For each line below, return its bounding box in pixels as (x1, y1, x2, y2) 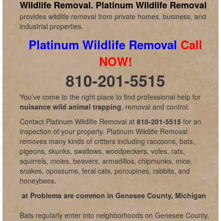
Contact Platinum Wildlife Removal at (20, 116, 137, 126)
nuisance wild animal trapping (20, 102, 121, 111)
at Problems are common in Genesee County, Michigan (22, 190, 206, 200)
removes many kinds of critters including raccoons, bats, (20, 136, 195, 146)
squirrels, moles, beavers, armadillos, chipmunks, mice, (20, 156, 192, 166)
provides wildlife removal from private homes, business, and (20, 11, 206, 21)
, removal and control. (121, 102, 189, 111)
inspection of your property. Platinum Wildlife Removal (20, 126, 187, 136)
